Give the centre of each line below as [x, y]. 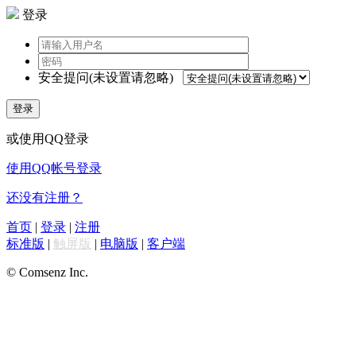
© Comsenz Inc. [47, 272]
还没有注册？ [44, 197]
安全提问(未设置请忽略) [106, 77]
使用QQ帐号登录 [54, 168]
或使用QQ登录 [48, 139]
